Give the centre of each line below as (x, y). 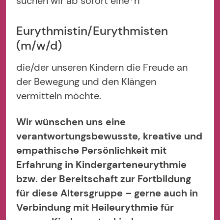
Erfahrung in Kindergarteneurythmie (102, 164)
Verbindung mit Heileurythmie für (95, 207)
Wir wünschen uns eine (71, 122)
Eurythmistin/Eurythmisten (92, 31)
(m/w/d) (39, 45)
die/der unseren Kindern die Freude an (102, 68)
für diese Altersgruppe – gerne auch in (107, 193)
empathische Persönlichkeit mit (92, 150)
